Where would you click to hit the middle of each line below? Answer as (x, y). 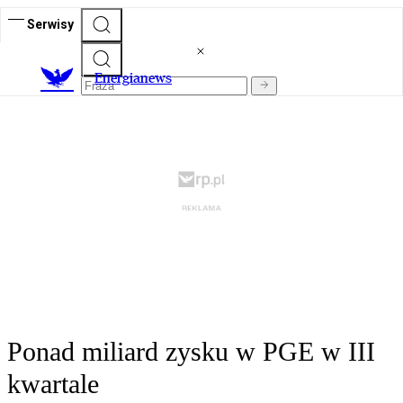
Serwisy (50, 24)
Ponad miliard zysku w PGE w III (191, 352)
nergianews (137, 78)
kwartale (53, 384)
